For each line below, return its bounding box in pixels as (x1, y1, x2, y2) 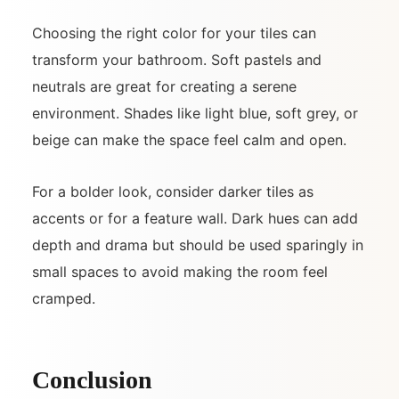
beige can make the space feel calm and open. (32, 130, 346, 149)
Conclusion (32, 365, 152, 394)
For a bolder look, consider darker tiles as (32, 182, 313, 200)
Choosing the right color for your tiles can (32, 23, 316, 42)
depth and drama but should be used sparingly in (32, 235, 363, 254)
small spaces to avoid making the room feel (32, 262, 328, 281)
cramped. (32, 289, 95, 307)
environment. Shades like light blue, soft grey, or (32, 103, 358, 122)
